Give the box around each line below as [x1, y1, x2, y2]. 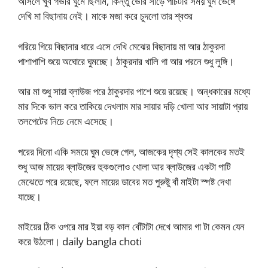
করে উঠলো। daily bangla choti [18, 234, 142, 248]
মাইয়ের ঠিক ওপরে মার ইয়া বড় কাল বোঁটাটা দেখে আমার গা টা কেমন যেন [18, 220, 245, 233]
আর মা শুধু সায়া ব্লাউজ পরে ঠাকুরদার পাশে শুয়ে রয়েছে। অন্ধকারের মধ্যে [18, 84, 250, 98]
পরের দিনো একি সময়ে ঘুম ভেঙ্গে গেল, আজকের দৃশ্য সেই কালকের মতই [18, 144, 245, 159]
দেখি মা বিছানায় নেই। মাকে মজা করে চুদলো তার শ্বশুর [18, 9, 193, 23]
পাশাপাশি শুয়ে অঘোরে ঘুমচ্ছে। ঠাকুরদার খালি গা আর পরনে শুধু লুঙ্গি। [18, 54, 234, 68]
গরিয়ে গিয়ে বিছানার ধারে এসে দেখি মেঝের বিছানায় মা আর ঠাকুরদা [18, 39, 225, 53]
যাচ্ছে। [18, 189, 41, 203]
